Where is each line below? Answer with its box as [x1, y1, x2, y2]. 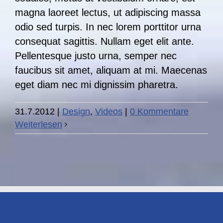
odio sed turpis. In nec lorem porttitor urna [15, 21, 201, 33]
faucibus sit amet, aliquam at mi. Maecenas [15, 65, 207, 76]
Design [62, 107, 90, 117]
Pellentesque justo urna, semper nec [15, 50, 177, 62]
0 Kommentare [130, 107, 189, 117]
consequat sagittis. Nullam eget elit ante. [15, 36, 194, 47]
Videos [95, 107, 122, 117]
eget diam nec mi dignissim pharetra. [15, 79, 178, 91]
